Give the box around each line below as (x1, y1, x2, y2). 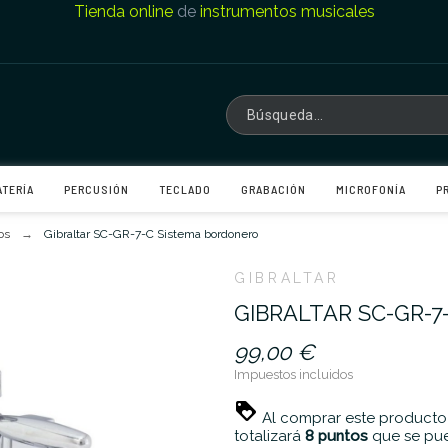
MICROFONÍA (335, 182, 406, 197)
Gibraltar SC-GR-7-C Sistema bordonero (44, 227, 259, 242)
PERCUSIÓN (63, 182, 129, 197)
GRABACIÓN (240, 182, 306, 197)
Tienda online (73, 2, 173, 21)
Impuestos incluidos (234, 367, 353, 383)
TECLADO (158, 182, 211, 197)
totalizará (234, 427, 305, 446)
